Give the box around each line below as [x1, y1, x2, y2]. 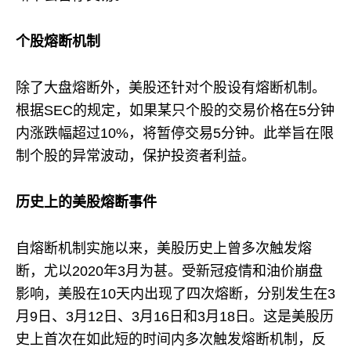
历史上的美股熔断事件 [16, 194, 157, 210]
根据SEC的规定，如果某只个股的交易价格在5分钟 [16, 102, 335, 118]
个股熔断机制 [16, 33, 100, 49]
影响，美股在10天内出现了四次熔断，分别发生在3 [16, 285, 335, 302]
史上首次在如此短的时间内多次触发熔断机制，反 [16, 331, 326, 347]
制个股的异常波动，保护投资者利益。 [16, 147, 255, 164]
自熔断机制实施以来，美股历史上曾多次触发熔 [16, 240, 312, 256]
